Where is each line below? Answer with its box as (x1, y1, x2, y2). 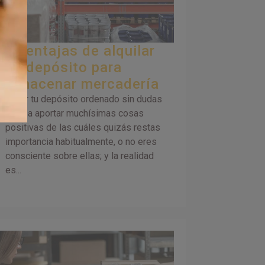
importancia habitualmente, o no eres (5, 136, 157, 148)
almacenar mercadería (5, 76, 159, 93)
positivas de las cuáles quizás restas (5, 122, 160, 134)
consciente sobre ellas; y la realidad (5, 150, 154, 162)
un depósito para (5, 59, 122, 76)
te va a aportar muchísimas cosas (5, 108, 144, 119)
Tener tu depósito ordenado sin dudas (5, 93, 162, 105)
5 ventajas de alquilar (5, 43, 155, 60)
